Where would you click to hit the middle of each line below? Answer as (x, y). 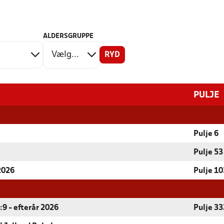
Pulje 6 (206, 134)
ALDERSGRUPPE (68, 36)
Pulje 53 (208, 152)
